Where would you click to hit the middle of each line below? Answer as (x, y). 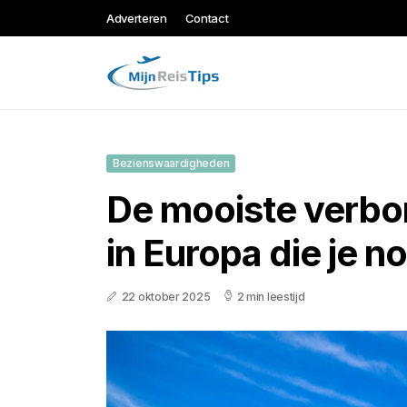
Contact (207, 18)
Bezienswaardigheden (171, 163)
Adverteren (137, 18)
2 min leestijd (271, 297)
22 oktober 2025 (166, 297)
